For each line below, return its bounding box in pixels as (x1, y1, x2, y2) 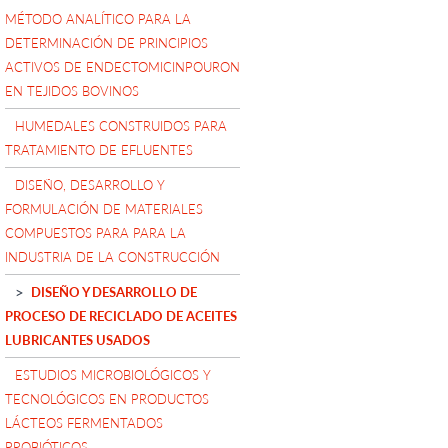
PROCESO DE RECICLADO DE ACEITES (5, 307, 237, 324)
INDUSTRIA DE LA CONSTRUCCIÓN (5, 248, 220, 265)
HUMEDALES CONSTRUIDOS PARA (15, 117, 227, 134)
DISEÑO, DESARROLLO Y (15, 176, 165, 193)
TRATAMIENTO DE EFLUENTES (5, 141, 193, 158)
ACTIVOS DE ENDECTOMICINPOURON (5, 58, 240, 75)
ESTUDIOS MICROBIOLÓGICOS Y (15, 366, 211, 383)
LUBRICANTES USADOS (5, 331, 150, 348)
